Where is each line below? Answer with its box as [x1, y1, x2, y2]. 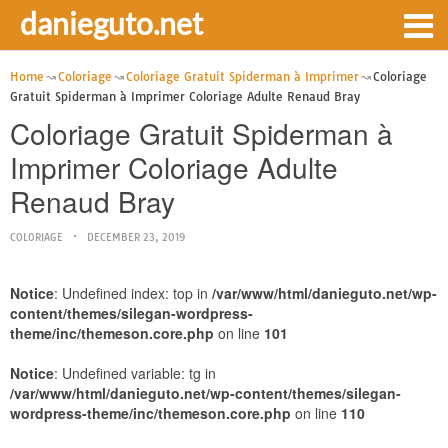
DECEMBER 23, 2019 [87, 231, 185, 244]
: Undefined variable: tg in [54, 363, 216, 383]
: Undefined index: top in [54, 283, 212, 303]
